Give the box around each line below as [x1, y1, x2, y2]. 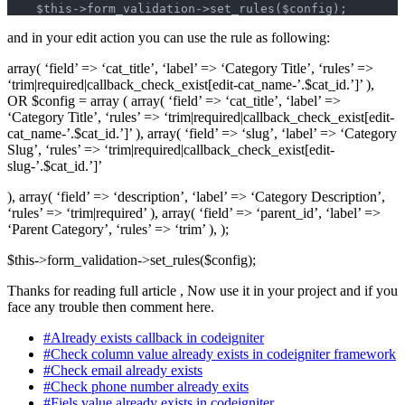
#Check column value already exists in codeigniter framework [43, 346, 396, 363]
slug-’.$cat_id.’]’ [7, 158, 102, 174]
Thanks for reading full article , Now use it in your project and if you [7, 283, 398, 299]
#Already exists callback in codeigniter [43, 330, 264, 346]
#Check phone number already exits [43, 379, 249, 395]
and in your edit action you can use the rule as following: [7, 30, 330, 46]
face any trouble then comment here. [7, 299, 214, 316]
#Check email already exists [43, 363, 202, 379]
